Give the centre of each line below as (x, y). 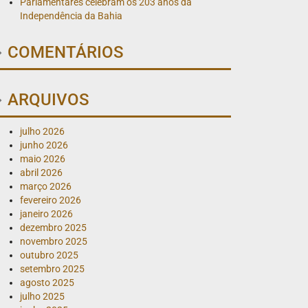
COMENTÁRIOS (64, 52)
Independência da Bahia (71, 15)
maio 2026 (43, 158)
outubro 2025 (49, 255)
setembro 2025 (53, 268)
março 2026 (46, 186)
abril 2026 (42, 172)
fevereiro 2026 (51, 200)
